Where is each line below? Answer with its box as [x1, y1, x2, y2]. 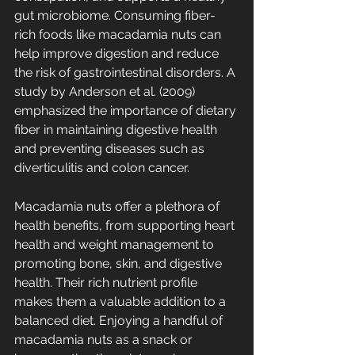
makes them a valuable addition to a [14, 294, 229, 309]
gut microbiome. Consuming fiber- [14, 8, 216, 23]
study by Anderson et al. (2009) [14, 84, 198, 99]
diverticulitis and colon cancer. [14, 160, 189, 175]
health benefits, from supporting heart [14, 218, 238, 233]
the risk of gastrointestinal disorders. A [14, 65, 239, 80]
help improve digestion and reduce [14, 46, 222, 61]
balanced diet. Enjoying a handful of [14, 313, 226, 328]
